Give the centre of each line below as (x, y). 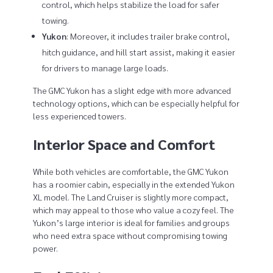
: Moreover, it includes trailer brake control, (148, 36)
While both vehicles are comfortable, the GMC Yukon (130, 171)
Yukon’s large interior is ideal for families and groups (131, 222)
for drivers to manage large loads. (105, 67)
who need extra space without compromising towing (130, 235)
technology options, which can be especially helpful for (136, 103)
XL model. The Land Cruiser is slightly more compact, (130, 197)
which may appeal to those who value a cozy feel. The (133, 209)
